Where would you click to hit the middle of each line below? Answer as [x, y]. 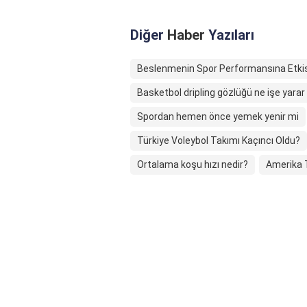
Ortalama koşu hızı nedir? [193, 165]
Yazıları [230, 35]
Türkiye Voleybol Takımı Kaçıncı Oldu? [219, 141]
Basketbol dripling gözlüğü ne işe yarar [221, 93]
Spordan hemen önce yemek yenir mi [218, 117]
